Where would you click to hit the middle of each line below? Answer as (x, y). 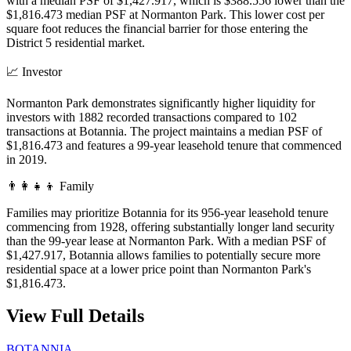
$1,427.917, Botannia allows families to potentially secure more (163, 255)
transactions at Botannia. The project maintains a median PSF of (164, 131)
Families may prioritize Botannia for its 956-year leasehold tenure (167, 212)
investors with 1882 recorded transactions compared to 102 (152, 117)
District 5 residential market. (76, 42)
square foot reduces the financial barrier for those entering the (157, 28)
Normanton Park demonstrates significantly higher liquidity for (161, 103)
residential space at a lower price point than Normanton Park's (159, 269)
